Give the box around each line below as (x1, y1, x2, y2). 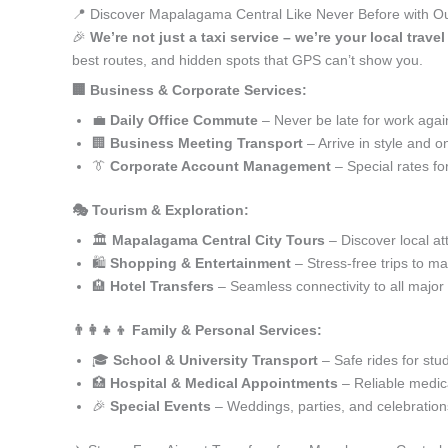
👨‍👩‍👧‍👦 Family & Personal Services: (72, 322, 322, 338)
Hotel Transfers (110, 278, 214, 294)
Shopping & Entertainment (110, 255, 291, 271)
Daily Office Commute (110, 112, 258, 128)
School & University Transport (113, 352, 318, 368)
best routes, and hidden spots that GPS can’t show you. (72, 52, 423, 68)
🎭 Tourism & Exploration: (72, 202, 249, 218)
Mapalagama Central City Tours (112, 232, 325, 248)
